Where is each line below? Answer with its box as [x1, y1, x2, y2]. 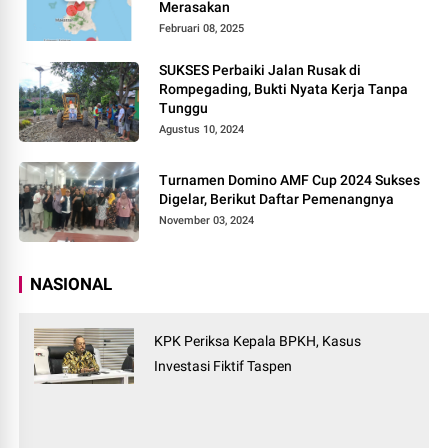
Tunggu [159, 100, 209, 117]
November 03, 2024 [159, 214, 255, 228]
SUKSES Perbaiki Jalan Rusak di [159, 62, 362, 79]
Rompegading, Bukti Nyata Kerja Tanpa [159, 81, 409, 98]
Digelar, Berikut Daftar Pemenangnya [159, 191, 395, 208]
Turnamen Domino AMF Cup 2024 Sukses [159, 172, 421, 189]
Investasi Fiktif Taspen [154, 358, 293, 375]
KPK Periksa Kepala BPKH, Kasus [154, 333, 362, 350]
